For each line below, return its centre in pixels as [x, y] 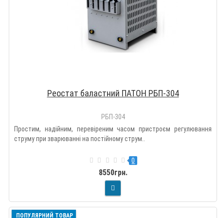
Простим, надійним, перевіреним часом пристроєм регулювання [113, 129]
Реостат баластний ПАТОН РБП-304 [113, 93]
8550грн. [113, 172]
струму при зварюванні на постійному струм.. [80, 138]
